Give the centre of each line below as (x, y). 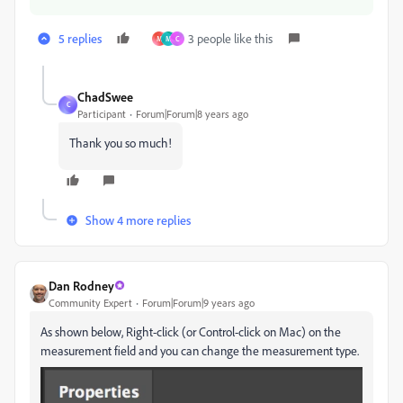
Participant (102, 113)
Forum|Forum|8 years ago (192, 113)
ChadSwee (105, 96)
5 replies (80, 38)
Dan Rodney (81, 285)
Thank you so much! (121, 142)
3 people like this (230, 38)
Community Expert (90, 302)
